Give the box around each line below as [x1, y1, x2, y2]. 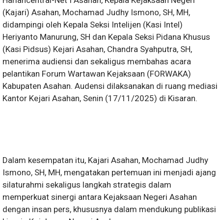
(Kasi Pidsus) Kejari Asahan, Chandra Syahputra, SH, [2, 44, 192, 55]
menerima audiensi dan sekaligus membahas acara [2, 56, 191, 67]
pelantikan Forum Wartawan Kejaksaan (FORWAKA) [2, 69, 191, 79]
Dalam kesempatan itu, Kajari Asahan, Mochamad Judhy [2, 155, 208, 165]
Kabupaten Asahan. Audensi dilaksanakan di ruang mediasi [2, 81, 218, 91]
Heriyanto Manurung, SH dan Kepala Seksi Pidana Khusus [2, 32, 210, 42]
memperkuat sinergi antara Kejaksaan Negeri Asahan [2, 192, 197, 202]
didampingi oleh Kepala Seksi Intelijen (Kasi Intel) [2, 20, 183, 30]
